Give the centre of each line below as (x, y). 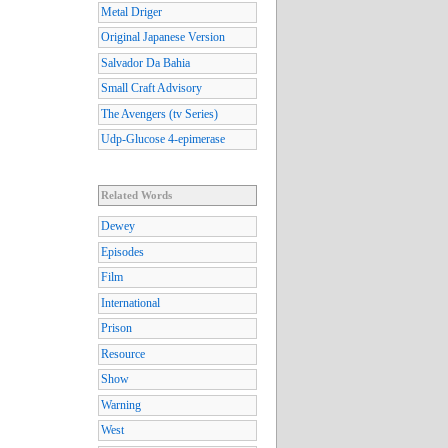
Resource (123, 353)
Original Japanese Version (163, 37)
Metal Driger (131, 11)
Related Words (136, 195)
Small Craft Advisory (151, 88)
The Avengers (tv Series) (159, 113)
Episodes (122, 251)
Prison (116, 328)
